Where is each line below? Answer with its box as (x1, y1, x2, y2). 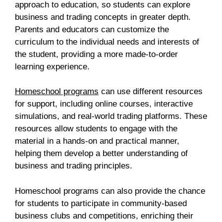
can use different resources (99, 87, 203, 97)
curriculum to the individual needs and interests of (15, 37, 199, 47)
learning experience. (15, 61, 90, 71)
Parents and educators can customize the (15, 24, 169, 34)
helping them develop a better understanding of (15, 149, 188, 159)
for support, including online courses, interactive (15, 99, 193, 109)
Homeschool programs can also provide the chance (15, 186, 205, 196)
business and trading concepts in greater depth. (15, 12, 191, 22)
